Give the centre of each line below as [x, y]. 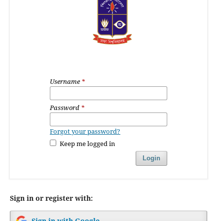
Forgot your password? [85, 131]
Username [65, 81]
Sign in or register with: [51, 198]
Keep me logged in [88, 143]
